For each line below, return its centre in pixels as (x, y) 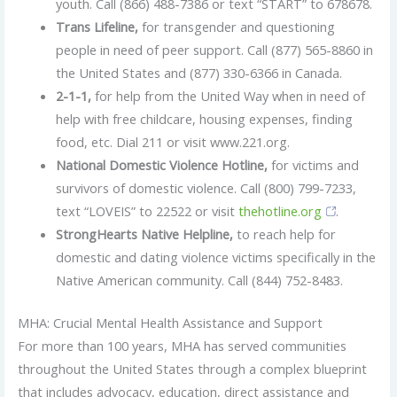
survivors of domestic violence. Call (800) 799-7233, (206, 188)
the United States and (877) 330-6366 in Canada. (199, 73)
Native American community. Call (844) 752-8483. (200, 280)
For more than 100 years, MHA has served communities (182, 346)
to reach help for (287, 234)
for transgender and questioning (239, 27)
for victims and (315, 165)
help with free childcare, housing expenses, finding (205, 119)
